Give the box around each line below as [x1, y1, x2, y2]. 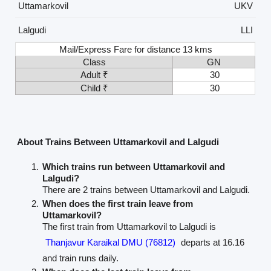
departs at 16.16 [178, 237, 245, 247]
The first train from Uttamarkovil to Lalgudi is [42, 221, 217, 232]
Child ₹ [80, 83, 108, 94]
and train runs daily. [42, 252, 119, 263]
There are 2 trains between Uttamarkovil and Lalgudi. [42, 184, 250, 195]
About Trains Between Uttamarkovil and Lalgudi [17, 136, 220, 147]
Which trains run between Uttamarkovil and [42, 161, 226, 172]
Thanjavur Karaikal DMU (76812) [45, 237, 176, 247]
